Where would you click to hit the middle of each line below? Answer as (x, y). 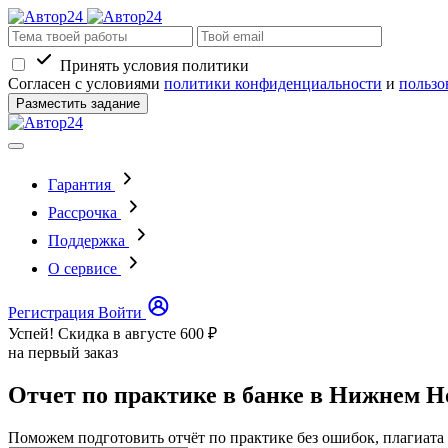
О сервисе (82, 268)
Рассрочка (82, 212)
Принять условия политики (154, 65)
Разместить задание (78, 103)
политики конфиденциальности (273, 83)
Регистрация (51, 312)
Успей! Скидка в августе (94, 333)
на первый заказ (63, 352)
